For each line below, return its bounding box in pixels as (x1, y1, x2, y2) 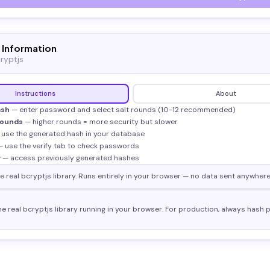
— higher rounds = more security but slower (23, 116, 178, 127)
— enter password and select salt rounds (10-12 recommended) (10, 104, 235, 115)
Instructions (14, 89, 55, 98)
